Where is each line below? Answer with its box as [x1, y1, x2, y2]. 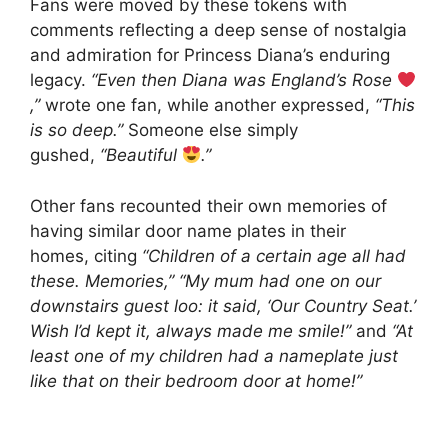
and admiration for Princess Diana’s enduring [30, 45, 390, 66]
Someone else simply [123, 120, 298, 141]
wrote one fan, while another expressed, [40, 95, 375, 116]
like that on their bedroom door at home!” [30, 370, 362, 391]
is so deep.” [30, 120, 123, 141]
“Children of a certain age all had [142, 245, 406, 266]
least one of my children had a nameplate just [30, 345, 398, 366]
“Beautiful [100, 145, 182, 166]
